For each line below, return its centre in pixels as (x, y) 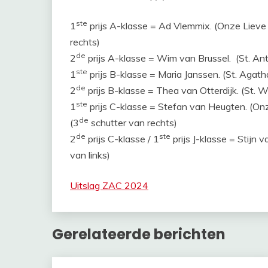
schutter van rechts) (133, 123)
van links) (90, 155)
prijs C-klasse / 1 (122, 139)
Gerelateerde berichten (139, 234)
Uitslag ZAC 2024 (109, 185)
